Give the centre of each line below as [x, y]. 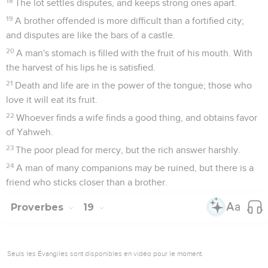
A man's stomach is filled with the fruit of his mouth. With [135, 53]
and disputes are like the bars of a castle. [91, 35]
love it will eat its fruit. [52, 100]
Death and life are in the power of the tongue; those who [134, 85]
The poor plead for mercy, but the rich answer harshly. [128, 150]
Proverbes [39, 207]
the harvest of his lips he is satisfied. [81, 67]
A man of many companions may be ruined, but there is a [135, 168]
